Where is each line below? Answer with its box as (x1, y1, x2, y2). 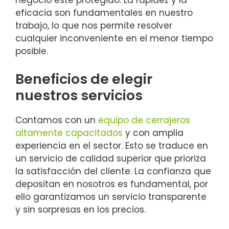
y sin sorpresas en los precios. (15, 203, 146, 216)
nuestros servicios (15, 85, 143, 105)
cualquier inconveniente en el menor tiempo (15, 32, 213, 45)
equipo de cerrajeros (98, 113, 190, 126)
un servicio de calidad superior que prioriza (15, 152, 206, 165)
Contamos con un (15, 113, 98, 126)
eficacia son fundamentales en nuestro (15, 7, 193, 19)
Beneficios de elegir (15, 69, 152, 88)
